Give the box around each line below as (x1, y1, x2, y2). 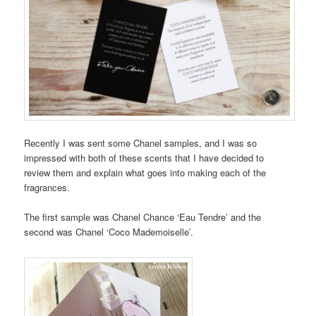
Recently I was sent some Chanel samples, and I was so (24, 135, 257, 150)
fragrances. (24, 180, 71, 194)
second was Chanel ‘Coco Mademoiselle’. (24, 224, 194, 238)
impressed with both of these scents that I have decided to (24, 150, 265, 164)
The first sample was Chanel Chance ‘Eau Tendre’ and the (24, 209, 262, 224)
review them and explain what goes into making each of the (24, 165, 267, 179)
